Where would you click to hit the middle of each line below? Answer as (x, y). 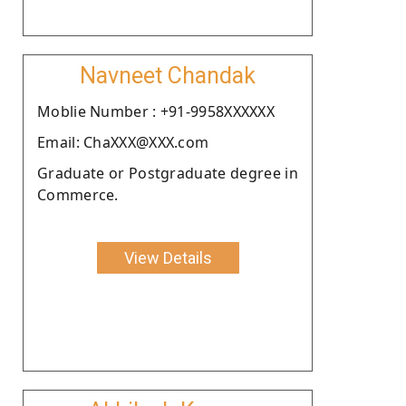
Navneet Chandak (168, 75)
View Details (168, 257)
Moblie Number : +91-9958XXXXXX (156, 111)
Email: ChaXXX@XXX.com (123, 142)
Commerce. (78, 194)
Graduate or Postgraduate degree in (168, 173)
